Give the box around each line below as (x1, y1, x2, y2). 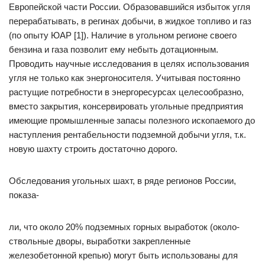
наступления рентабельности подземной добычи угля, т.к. (9, 130, 246, 140)
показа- (9, 190, 39, 200)
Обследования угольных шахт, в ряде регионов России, (9, 176, 236, 186)
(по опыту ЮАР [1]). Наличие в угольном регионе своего (9, 30, 237, 40)
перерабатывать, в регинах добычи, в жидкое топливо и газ (9, 16, 251, 26)
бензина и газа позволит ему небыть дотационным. (9, 44, 218, 54)
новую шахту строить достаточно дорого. (9, 144, 177, 154)
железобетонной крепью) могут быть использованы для (9, 250, 238, 260)
